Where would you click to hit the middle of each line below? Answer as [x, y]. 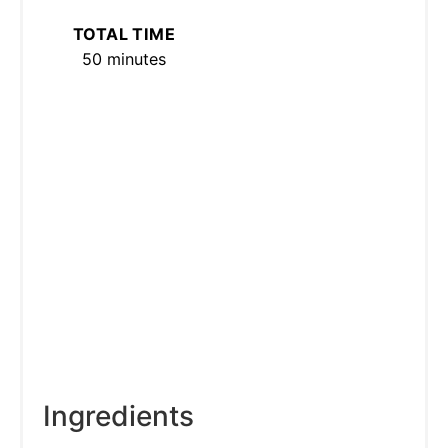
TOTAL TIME [124, 33]
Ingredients [118, 415]
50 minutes [124, 58]
